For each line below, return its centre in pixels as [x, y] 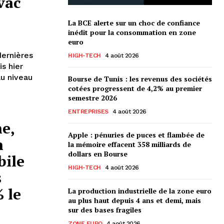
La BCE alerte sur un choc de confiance [134, 22]
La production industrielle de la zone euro [140, 190]
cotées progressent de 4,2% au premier [135, 88]
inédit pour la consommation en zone [132, 32]
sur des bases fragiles [105, 209]
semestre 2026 [92, 97]
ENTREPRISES [88, 111]
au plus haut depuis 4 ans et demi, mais [134, 200]
